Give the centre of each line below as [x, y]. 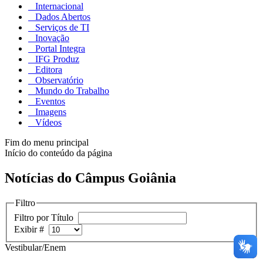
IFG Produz [56, 59]
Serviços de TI [61, 28]
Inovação [51, 38]
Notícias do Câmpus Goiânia [90, 178]
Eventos [49, 102]
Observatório [58, 80]
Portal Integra [59, 49]
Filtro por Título [46, 217]
